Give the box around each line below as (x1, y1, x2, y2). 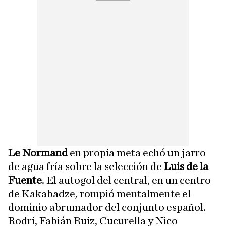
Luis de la (164, 161, 208, 173)
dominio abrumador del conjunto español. (8, 202, 206, 213)
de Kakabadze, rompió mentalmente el (8, 188, 191, 200)
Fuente (8, 175, 42, 186)
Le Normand (8, 147, 68, 159)
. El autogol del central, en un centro (42, 175, 211, 186)
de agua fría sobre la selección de (8, 161, 164, 173)
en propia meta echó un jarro (68, 147, 206, 159)
